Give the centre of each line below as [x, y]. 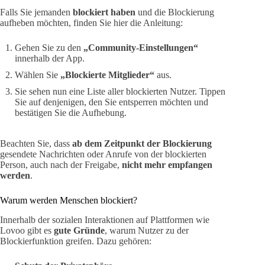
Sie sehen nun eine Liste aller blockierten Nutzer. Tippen [120, 92]
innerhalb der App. [50, 59]
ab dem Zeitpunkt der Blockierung [142, 144]
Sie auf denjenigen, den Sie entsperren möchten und [112, 102]
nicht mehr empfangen [167, 165]
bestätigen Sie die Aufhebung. [71, 113]
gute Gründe [79, 230]
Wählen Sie [38, 75]
